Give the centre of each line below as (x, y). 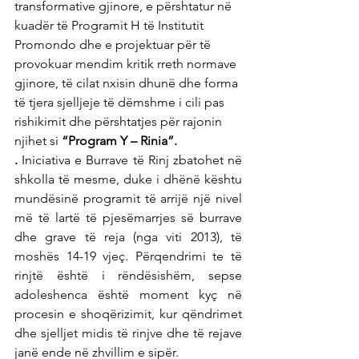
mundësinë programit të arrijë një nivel (128, 198)
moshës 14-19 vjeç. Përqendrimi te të (128, 256)
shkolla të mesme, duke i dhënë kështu (128, 179)
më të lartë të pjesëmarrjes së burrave (128, 218)
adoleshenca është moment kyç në (128, 294)
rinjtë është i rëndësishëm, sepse (128, 275)
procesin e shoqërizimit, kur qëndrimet (128, 314)
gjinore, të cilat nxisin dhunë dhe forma (128, 83)
